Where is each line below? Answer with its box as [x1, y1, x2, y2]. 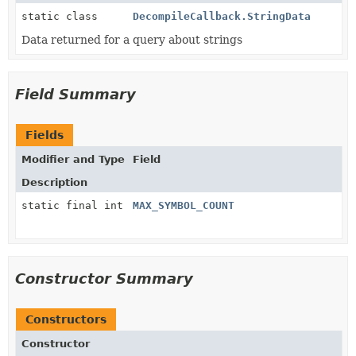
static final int [21, 199, 123, 211]
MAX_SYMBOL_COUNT [133, 199, 234, 211]
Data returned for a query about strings [21, 33, 242, 46]
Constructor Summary [15, 269, 193, 287]
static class [21, 10, 104, 22]
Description [21, 176, 87, 188]
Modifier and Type [21, 153, 125, 165]
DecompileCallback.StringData [133, 10, 311, 22]
